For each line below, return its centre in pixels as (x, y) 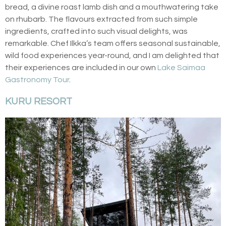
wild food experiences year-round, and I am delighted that (112, 56)
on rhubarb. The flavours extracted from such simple (101, 19)
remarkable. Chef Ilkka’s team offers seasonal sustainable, (113, 44)
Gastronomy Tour (37, 80)
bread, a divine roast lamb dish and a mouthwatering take (112, 7)
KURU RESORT (39, 102)
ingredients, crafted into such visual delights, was (96, 32)
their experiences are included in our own (81, 68)
